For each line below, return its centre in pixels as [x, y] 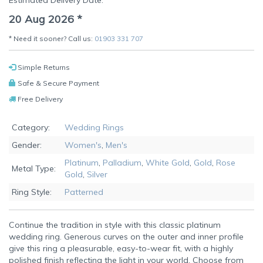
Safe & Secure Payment [58, 83]
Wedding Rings [94, 128]
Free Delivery [39, 99]
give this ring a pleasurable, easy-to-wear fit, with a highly [121, 249]
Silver [97, 175]
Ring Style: [32, 192]
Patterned [84, 192]
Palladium [122, 163]
